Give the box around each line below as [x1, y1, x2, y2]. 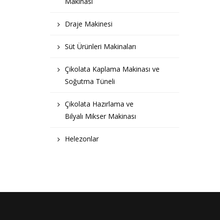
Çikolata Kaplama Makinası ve [65, 64, 160, 74]
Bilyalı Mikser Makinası [65, 111, 136, 121]
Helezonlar [65, 134, 99, 143]
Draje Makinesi [65, 19, 112, 28]
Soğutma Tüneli [65, 77, 115, 86]
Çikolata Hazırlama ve [65, 99, 134, 109]
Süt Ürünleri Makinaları [65, 42, 136, 51]
